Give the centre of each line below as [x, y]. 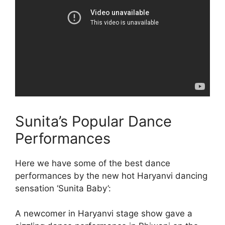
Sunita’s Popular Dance [93, 121]
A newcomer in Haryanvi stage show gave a [104, 214]
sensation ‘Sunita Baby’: [63, 188]
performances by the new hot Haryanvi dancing [111, 176]
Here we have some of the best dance [93, 163]
